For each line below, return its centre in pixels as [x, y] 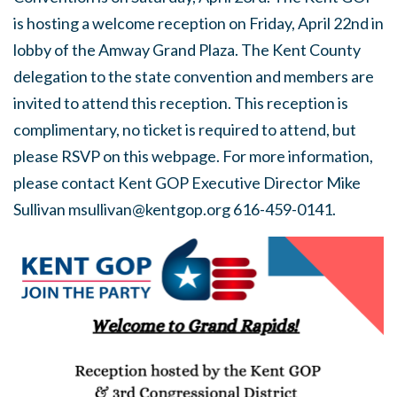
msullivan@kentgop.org [149, 209]
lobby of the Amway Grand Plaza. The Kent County [187, 50]
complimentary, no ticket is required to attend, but [185, 129]
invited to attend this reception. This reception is [181, 103]
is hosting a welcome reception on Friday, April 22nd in [198, 23]
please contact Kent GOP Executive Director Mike [187, 183]
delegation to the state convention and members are [194, 76]
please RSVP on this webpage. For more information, [193, 156]
